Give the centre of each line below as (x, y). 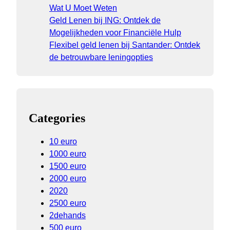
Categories (57, 118)
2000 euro (68, 179)
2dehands (68, 216)
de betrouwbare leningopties (101, 57)
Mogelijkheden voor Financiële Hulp (115, 33)
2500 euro (68, 203)
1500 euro (68, 166)
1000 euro (68, 154)
